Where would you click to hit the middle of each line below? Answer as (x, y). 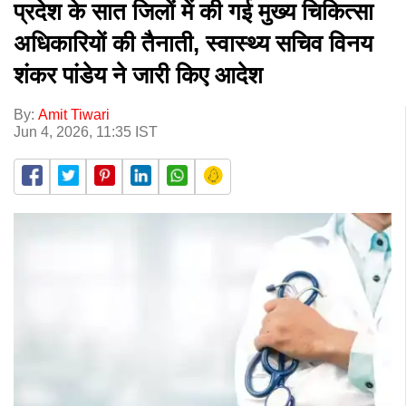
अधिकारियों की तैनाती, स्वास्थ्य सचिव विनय (193, 43)
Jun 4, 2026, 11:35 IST (86, 131)
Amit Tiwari (74, 114)
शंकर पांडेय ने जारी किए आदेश (138, 75)
